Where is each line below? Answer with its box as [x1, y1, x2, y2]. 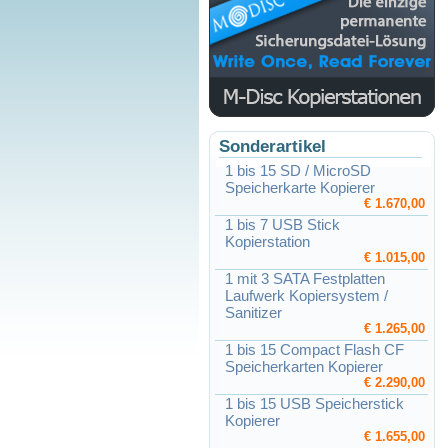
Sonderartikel [219, 137, 326, 156]
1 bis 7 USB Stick [225, 216, 340, 233]
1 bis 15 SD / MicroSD [225, 162, 371, 179]
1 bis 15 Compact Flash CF [225, 341, 404, 358]
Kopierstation [225, 233, 310, 250]
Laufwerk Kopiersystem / [225, 287, 388, 304]
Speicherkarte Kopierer [225, 179, 375, 196]
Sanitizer [225, 304, 282, 321]
